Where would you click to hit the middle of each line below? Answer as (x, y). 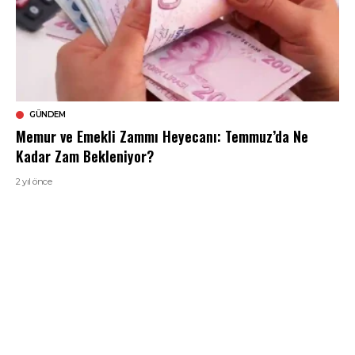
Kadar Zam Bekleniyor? (85, 157)
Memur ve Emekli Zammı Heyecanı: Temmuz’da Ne (162, 137)
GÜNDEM (47, 115)
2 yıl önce (34, 182)
